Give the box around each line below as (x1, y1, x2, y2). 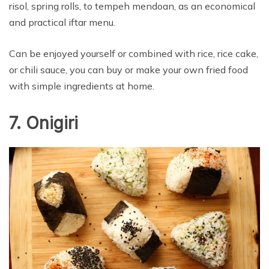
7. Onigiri (9, 112, 78, 133)
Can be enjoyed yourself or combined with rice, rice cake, (9, 47, 258, 59)
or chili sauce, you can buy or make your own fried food (9, 63, 248, 76)
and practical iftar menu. (9, 16, 115, 28)
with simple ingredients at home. (9, 79, 154, 92)
